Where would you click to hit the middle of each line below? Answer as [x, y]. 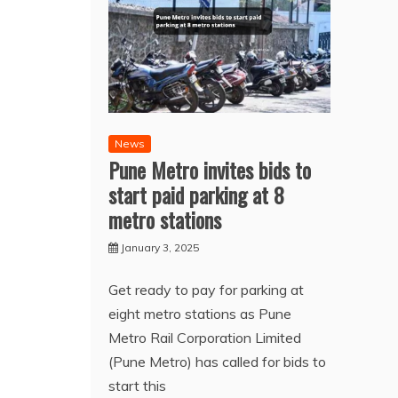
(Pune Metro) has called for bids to [217, 362]
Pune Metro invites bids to [210, 170]
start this [137, 386]
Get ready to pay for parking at [206, 290]
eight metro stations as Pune [200, 314]
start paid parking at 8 [196, 195]
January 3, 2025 [160, 248]
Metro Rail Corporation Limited [205, 338]
